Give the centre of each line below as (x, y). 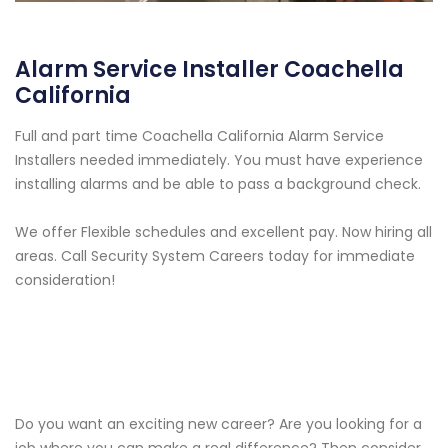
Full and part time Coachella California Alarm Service (199, 136)
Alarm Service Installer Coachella (209, 70)
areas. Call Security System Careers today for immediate (215, 256)
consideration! (65, 280)
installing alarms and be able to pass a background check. (218, 184)
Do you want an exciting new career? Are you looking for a (218, 424)
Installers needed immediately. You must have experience (219, 160)
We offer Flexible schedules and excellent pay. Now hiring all (223, 232)
